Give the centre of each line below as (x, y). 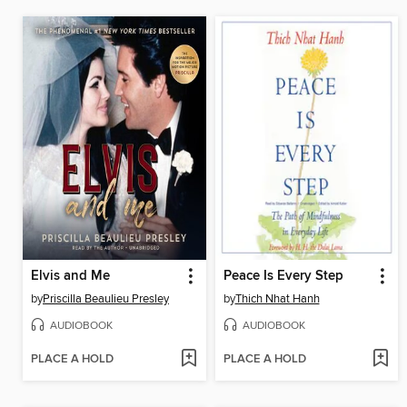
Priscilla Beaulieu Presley (106, 299)
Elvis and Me (70, 277)
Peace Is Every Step (283, 277)
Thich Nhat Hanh (277, 299)
